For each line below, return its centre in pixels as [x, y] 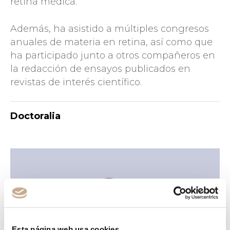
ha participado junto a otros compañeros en [113, 55]
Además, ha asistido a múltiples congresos [110, 28]
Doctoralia [35, 116]
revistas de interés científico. [76, 82]
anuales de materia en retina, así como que [111, 42]
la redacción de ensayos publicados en [100, 69]
